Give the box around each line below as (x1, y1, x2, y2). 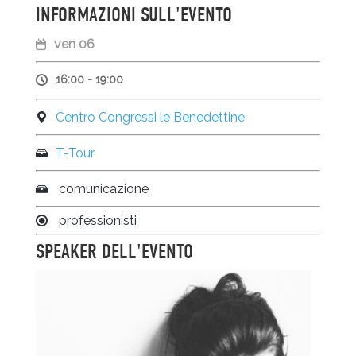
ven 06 (53, 36, 95, 52)
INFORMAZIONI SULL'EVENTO (35, 2, 232, 27)
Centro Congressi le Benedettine (55, 109, 245, 125)
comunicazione (55, 180, 149, 196)
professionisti (58, 212, 137, 228)
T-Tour (55, 145, 95, 161)
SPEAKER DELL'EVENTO (35, 239, 193, 264)
